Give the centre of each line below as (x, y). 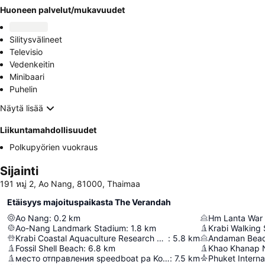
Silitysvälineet (36, 39)
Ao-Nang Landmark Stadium (71, 228)
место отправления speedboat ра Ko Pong (166, 258)
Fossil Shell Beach (49, 248)
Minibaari (27, 76)
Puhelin (23, 89)
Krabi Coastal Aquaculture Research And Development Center (160, 238)
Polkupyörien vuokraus (54, 147)
